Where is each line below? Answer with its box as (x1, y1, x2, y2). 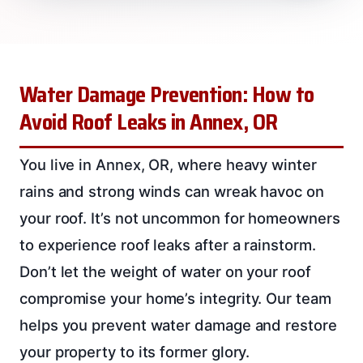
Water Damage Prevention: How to (19, 77, 314, 112)
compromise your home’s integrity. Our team (19, 288, 331, 307)
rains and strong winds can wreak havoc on (19, 181, 324, 200)
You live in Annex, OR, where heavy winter (19, 155, 317, 173)
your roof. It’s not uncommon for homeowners (19, 208, 340, 227)
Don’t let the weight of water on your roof (19, 262, 311, 280)
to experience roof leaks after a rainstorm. (19, 235, 316, 254)
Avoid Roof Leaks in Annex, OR (19, 105, 278, 139)
